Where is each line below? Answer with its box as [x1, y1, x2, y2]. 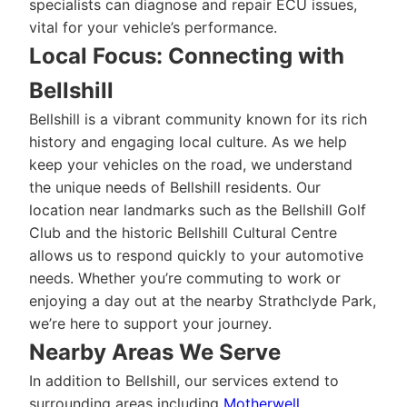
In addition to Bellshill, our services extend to [29, 372, 339, 390]
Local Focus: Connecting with [29, 43, 344, 69]
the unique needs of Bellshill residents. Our [29, 178, 321, 196]
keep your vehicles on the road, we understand [29, 155, 352, 174]
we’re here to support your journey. [29, 314, 272, 333]
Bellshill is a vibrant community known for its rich [29, 110, 367, 128]
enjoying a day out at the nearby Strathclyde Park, [29, 292, 376, 310]
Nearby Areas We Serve [29, 339, 281, 365]
